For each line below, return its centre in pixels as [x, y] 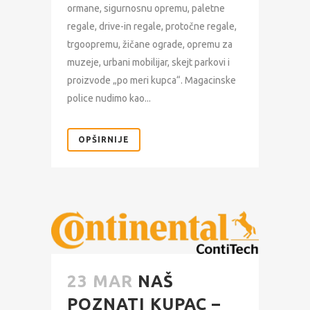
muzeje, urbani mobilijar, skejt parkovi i [148, 62]
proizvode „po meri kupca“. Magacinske [152, 80]
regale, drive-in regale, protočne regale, [152, 26]
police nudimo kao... [109, 98]
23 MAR [100, 281]
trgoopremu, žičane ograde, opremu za [150, 44]
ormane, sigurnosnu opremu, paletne [146, 8]
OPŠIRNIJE [104, 139]
